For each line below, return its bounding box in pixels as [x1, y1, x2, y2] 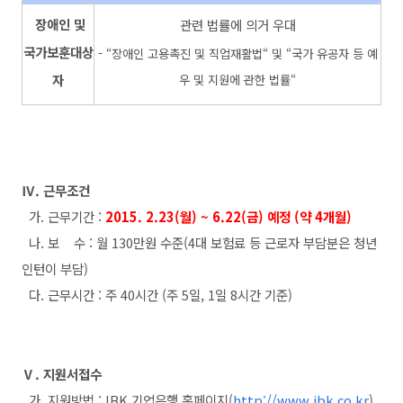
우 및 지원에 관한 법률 [179, 70, 291, 88]
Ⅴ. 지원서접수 [22, 363, 105, 383]
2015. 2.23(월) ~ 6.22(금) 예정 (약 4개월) [105, 206, 352, 226]
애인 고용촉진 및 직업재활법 [121, 44, 263, 62]
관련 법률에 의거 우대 [179, 14, 296, 34]
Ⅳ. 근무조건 [22, 180, 90, 200]
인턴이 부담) [22, 258, 88, 278]
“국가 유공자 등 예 [285, 44, 378, 62]
